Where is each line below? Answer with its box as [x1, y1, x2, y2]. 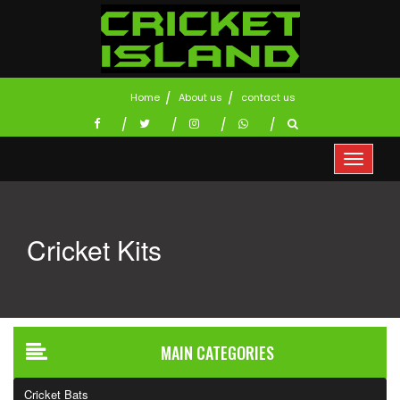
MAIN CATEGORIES [161, 341, 274, 364]
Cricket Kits [27, 230, 162, 269]
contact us [240, 90, 296, 104]
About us [178, 90, 222, 104]
